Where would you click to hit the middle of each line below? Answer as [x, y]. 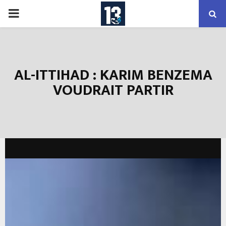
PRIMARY [33, 13]
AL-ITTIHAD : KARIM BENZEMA [113, 75]
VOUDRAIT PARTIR [113, 90]
